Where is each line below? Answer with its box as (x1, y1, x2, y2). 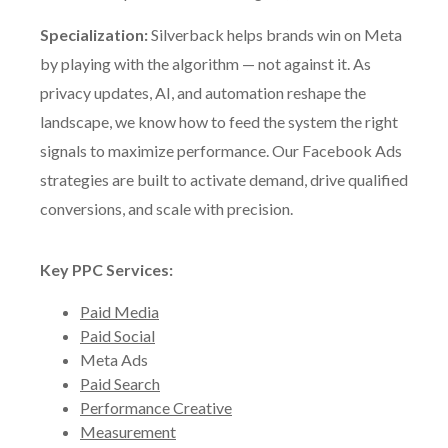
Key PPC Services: (40, 260, 173, 279)
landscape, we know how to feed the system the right (40, 112, 398, 131)
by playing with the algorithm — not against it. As (40, 54, 371, 73)
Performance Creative (80, 398, 232, 417)
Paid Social (80, 326, 155, 345)
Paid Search (80, 374, 160, 393)
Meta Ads (80, 350, 148, 369)
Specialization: (40, 25, 148, 44)
